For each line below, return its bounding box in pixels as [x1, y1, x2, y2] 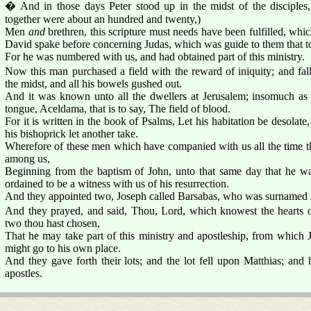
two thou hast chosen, [5, 217, 100, 229]
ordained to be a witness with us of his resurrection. [5, 177, 229, 190]
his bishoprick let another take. [5, 127, 138, 140]
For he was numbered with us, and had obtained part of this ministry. [5, 50, 305, 62]
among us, [5, 152, 50, 165]
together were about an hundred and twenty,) [5, 12, 201, 25]
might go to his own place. [5, 242, 121, 254]
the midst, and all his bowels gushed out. [5, 77, 182, 90]
